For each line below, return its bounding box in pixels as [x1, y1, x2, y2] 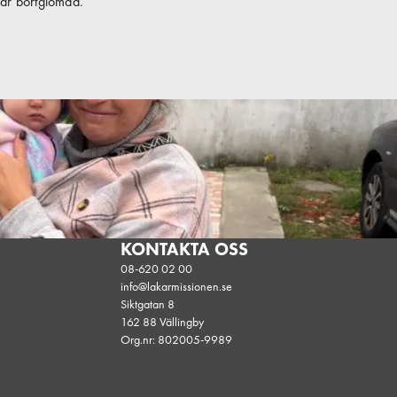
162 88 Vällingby [120, 314, 204, 330]
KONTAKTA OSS [120, 237, 248, 261]
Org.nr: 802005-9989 [120, 331, 232, 347]
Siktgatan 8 [120, 296, 175, 312]
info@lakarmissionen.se [120, 278, 232, 294]
